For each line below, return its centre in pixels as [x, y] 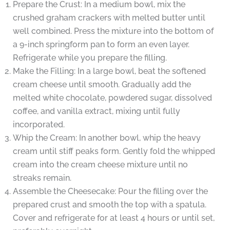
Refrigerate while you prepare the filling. [90, 58]
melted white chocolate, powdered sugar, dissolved [112, 98]
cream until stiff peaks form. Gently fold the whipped [114, 151]
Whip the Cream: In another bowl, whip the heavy [107, 138]
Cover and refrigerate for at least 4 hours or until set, [113, 218]
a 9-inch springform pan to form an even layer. [101, 45]
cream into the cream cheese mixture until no [100, 165]
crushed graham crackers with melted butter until [109, 18]
